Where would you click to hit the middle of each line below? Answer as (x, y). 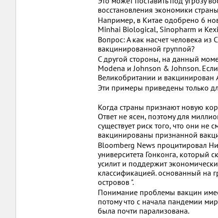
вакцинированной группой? (146, 49)
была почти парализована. (144, 211)
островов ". (116, 182)
